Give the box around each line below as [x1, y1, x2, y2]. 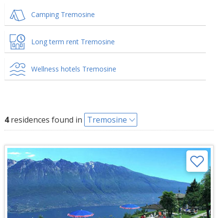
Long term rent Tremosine [31, 37, 115, 46]
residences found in [8, 114, 84, 125]
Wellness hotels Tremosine [31, 64, 116, 73]
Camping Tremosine [31, 10, 95, 19]
